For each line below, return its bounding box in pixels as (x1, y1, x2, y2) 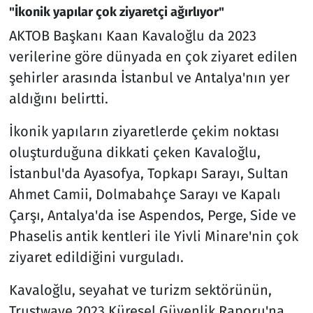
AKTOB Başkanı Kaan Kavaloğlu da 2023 (8, 27, 256, 45)
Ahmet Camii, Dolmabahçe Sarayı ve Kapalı (8, 186, 281, 203)
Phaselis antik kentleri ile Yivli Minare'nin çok (8, 228, 298, 245)
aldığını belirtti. (8, 90, 108, 108)
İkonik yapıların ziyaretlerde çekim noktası (8, 123, 279, 140)
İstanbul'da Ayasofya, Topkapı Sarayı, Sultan (8, 165, 289, 182)
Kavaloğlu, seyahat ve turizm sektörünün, (8, 282, 272, 299)
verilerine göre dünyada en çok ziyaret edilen (8, 48, 298, 66)
